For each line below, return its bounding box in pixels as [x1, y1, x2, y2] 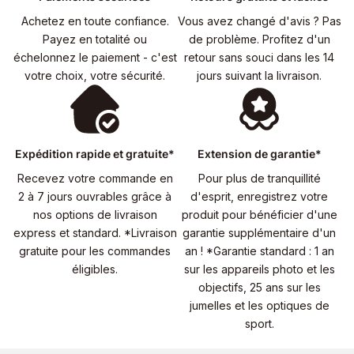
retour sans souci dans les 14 [184, 51, 334, 65]
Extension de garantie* [197, 146, 322, 160]
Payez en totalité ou [43, 32, 147, 47]
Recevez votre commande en [17, 171, 173, 185]
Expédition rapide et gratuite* [15, 146, 175, 160]
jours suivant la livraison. [197, 69, 322, 83]
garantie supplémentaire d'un [183, 225, 336, 239]
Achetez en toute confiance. [21, 14, 169, 28]
